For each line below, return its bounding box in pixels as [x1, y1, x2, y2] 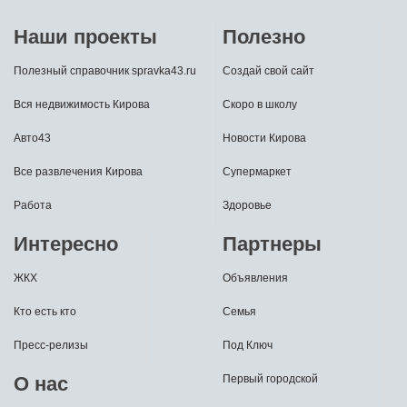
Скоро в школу [223, 97, 297, 111]
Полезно [223, 25, 305, 48]
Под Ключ [223, 338, 273, 352]
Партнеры [223, 232, 322, 255]
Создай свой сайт [223, 64, 314, 77]
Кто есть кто [14, 304, 76, 318]
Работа [14, 198, 52, 212]
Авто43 [14, 131, 51, 144]
